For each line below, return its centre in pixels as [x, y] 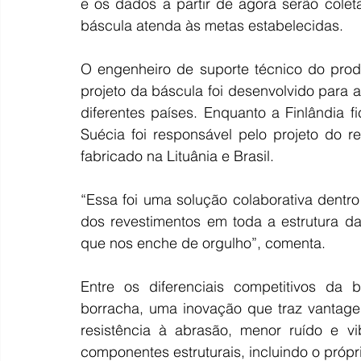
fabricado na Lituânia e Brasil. [177, 156]
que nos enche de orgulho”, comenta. [203, 243]
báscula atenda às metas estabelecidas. [212, 25]
